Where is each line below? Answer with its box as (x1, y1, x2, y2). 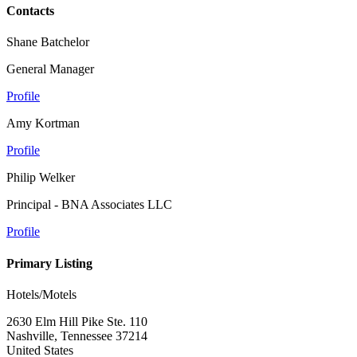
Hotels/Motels (6, 287, 76, 301)
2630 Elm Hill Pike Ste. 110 (6, 314, 147, 328)
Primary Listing (6, 256, 92, 270)
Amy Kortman (6, 116, 80, 131)
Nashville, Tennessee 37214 (6, 328, 147, 343)
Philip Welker (6, 171, 75, 185)
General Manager (6, 62, 94, 76)
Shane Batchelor (6, 35, 89, 49)
